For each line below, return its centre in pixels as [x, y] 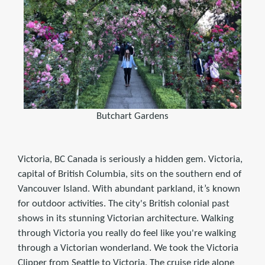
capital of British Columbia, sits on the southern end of [130, 174]
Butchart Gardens [132, 116]
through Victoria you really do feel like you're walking [127, 233]
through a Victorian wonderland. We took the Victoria [128, 248]
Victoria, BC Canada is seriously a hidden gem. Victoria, [130, 159]
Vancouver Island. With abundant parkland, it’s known [129, 189]
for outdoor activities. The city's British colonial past [124, 203]
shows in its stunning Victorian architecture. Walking [126, 218]
